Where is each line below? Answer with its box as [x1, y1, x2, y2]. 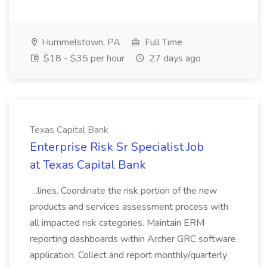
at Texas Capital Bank [30, 157, 146, 173]
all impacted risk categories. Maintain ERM [30, 216, 204, 229]
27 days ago [147, 52, 201, 65]
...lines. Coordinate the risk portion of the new [30, 184, 217, 197]
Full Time [142, 36, 182, 49]
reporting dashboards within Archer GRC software [30, 232, 236, 246]
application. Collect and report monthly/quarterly [30, 249, 227, 262]
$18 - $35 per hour [41, 52, 125, 65]
